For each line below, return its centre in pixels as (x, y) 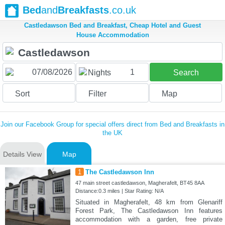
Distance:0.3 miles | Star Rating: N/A (119, 191)
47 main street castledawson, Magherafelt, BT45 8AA (140, 183)
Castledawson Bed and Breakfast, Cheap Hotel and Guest (113, 26)
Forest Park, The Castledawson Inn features (149, 211)
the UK (113, 133)
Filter (97, 94)
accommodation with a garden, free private (149, 219)
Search (186, 73)
